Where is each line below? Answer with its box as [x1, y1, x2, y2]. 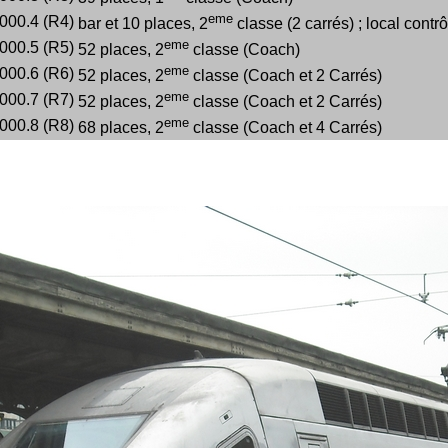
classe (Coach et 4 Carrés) [188, 119, 382, 137]
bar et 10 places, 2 [77, 15, 208, 33]
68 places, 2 [77, 119, 164, 137]
